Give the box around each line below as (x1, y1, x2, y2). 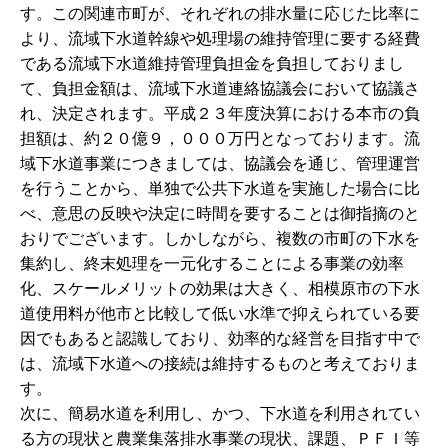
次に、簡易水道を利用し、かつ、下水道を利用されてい (20, 403, 420, 424)
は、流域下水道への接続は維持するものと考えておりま (20, 353, 420, 374)
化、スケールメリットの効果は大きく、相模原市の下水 (20, 278, 420, 299)
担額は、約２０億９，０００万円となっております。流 (20, 128, 420, 149)
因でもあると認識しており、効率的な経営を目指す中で (20, 328, 420, 349)
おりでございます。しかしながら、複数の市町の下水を (20, 228, 420, 249)
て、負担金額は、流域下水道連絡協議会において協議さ (20, 78, 420, 99)
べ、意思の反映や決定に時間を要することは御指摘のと (20, 203, 420, 224)
